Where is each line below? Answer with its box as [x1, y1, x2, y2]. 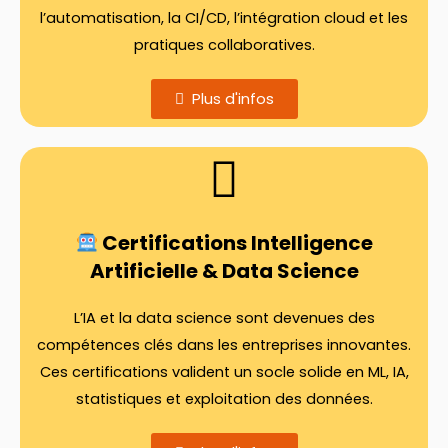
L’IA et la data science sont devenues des [73, 307, 375, 328]
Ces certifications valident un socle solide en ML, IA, [39, 361, 409, 382]
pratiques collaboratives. [133, 34, 315, 55]
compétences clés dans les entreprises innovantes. [37, 334, 411, 355]
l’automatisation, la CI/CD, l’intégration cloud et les [40, 7, 408, 28]
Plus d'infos [191, 87, 274, 109]
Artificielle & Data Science [89, 256, 359, 285]
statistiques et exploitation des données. [75, 388, 373, 409]
